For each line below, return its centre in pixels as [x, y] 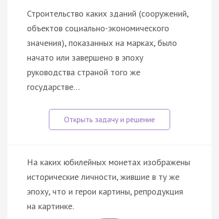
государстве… [54, 87]
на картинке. [50, 206]
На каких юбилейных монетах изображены [109, 162]
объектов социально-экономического [98, 28]
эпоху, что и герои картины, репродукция [105, 192]
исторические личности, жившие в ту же [103, 177]
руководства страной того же [84, 72]
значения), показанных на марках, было [102, 43]
